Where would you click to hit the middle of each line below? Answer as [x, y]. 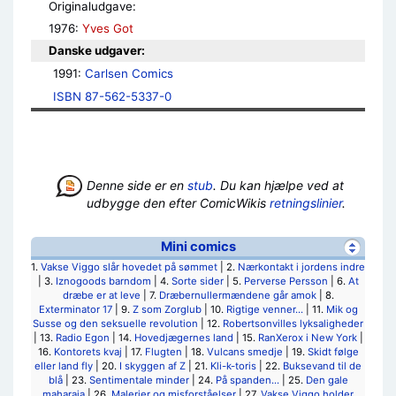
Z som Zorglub [167, 309]
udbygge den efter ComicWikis [178, 203]
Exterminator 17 [75, 309]
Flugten [163, 352]
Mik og [342, 309]
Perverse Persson [286, 281]
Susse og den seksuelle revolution [115, 324]
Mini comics [198, 247]
